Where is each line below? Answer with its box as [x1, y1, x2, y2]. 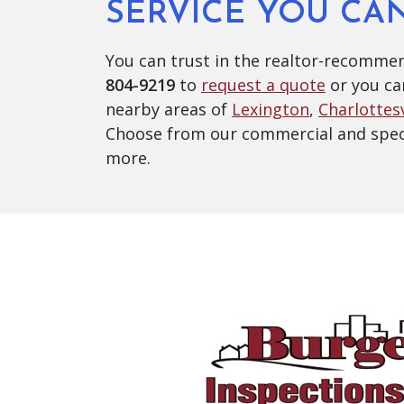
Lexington [232, 97, 309, 120]
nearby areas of [106, 97, 232, 120]
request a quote [201, 73, 326, 96]
